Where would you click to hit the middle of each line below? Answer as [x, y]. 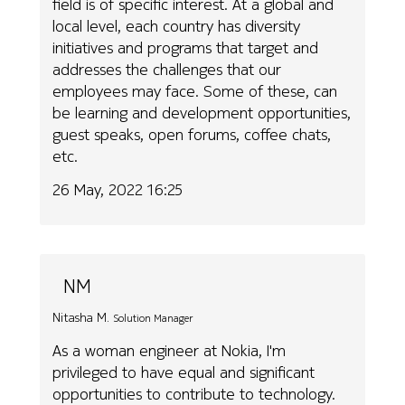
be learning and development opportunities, [202, 113]
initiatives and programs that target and [186, 48]
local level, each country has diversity [177, 26]
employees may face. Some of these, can [195, 91]
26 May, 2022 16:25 [118, 189]
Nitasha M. [81, 317]
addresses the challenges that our [167, 70]
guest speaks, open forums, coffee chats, [192, 135]
